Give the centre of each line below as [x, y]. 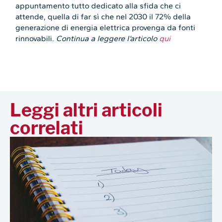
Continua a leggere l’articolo [108, 38]
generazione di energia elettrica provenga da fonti [106, 27]
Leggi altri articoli [86, 110]
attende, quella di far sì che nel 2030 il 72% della [103, 16]
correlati [47, 128]
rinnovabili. [36, 38]
